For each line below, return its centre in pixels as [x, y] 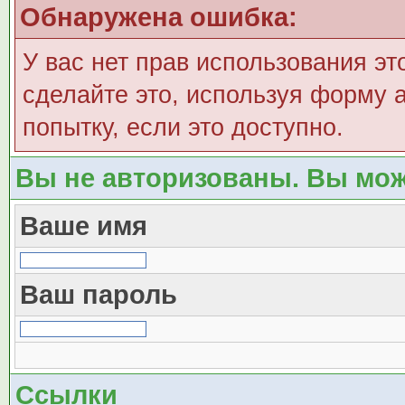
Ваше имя [83, 226]
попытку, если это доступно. [183, 127]
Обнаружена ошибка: [158, 17]
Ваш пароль [98, 294]
